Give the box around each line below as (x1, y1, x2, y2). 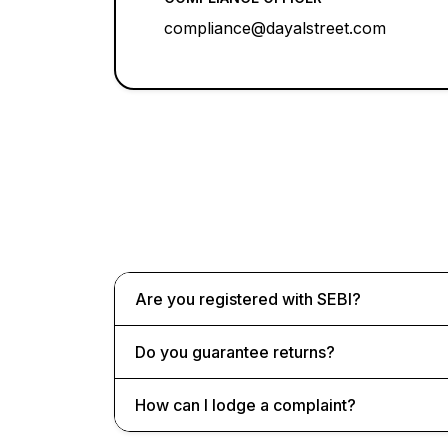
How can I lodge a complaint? (135, 394, 356, 415)
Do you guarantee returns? (135, 341, 335, 362)
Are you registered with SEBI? (135, 288, 361, 309)
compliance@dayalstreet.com (164, 18, 386, 38)
